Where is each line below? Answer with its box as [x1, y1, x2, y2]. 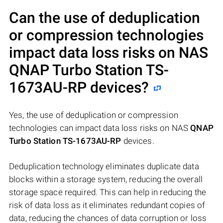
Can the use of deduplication [9, 9, 200, 27]
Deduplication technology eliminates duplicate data [9, 161, 199, 172]
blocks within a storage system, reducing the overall [9, 174, 203, 185]
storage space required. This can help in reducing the [9, 187, 207, 198]
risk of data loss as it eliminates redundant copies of [9, 200, 206, 211]
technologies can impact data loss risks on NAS [9, 123, 191, 133]
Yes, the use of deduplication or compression [9, 110, 178, 120]
